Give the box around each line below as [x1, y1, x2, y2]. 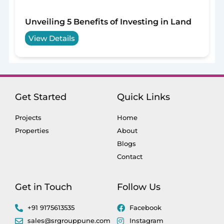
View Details [28, 33, 75, 43]
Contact [117, 152, 142, 161]
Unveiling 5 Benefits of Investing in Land [24, 17, 191, 27]
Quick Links [117, 91, 170, 103]
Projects [15, 113, 41, 122]
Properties [15, 126, 49, 135]
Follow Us [117, 181, 160, 193]
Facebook [129, 203, 161, 212]
